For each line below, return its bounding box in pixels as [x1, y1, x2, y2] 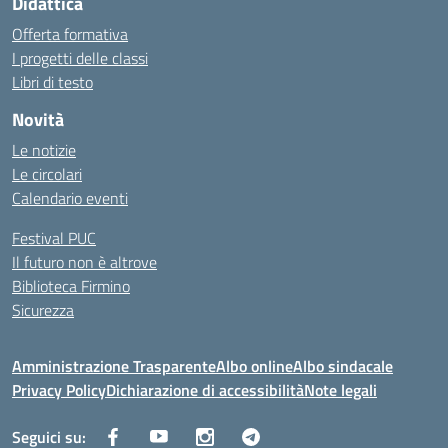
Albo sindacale [293, 354, 393, 378]
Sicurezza [12, 298, 74, 322]
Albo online [216, 354, 293, 378]
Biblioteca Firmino [12, 274, 130, 298]
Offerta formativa [12, 22, 128, 46]
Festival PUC [12, 226, 96, 250]
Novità [12, 106, 64, 133]
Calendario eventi [12, 186, 128, 210]
